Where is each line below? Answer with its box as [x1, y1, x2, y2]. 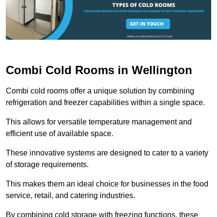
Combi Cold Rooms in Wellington [6, 63, 192, 77]
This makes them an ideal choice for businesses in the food [6, 180, 208, 188]
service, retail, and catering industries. [6, 191, 137, 200]
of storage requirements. [6, 160, 89, 169]
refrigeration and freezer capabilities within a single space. [6, 98, 205, 107]
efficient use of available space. [6, 129, 113, 138]
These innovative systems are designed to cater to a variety [6, 149, 208, 157]
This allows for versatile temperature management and [6, 118, 192, 126]
